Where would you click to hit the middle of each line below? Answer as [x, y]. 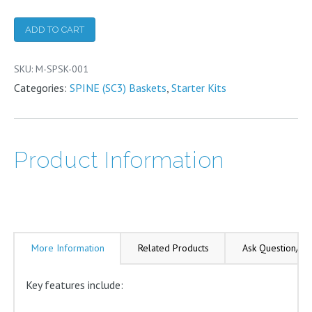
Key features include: [75, 285]
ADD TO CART [55, 29]
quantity [33, 97]
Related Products [173, 248]
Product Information [119, 159]
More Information [68, 248]
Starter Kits [199, 87]
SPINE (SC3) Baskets [118, 87]
